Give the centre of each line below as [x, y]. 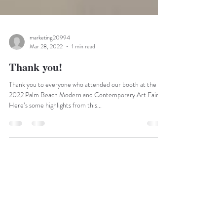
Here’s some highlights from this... [55, 132]
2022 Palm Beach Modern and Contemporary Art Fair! [85, 121]
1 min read [83, 73]
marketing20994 [50, 64]
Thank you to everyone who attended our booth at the [83, 111]
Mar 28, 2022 [46, 73]
